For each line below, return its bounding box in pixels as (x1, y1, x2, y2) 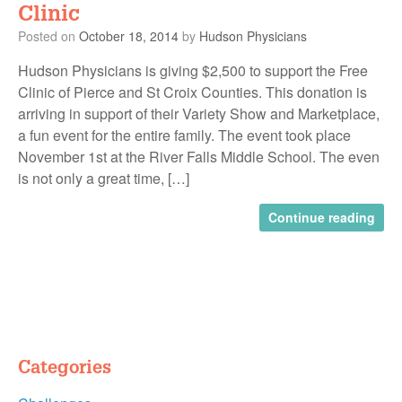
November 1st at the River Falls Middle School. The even (18, 146, 380, 168)
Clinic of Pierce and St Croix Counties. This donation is (18, 82, 367, 103)
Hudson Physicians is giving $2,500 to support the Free (18, 60, 368, 82)
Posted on (26, 27, 79, 46)
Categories (18, 355, 111, 378)
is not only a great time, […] (18, 168, 189, 189)
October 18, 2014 (79, 27, 179, 46)
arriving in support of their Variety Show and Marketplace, (18, 103, 380, 125)
